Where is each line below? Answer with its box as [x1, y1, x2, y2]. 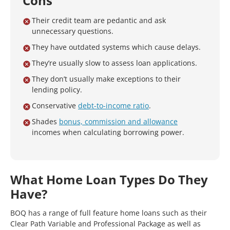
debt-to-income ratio [78, 101, 149, 110]
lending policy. [32, 85, 82, 94]
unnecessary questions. [32, 26, 113, 36]
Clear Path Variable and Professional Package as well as [10, 219, 201, 228]
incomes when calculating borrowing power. [32, 127, 184, 137]
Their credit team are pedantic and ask [32, 15, 166, 25]
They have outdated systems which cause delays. [32, 42, 201, 52]
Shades [32, 117, 59, 126]
